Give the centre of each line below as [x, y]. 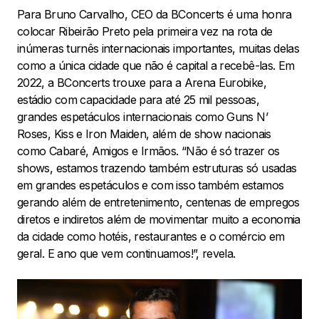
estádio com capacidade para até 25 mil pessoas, [138, 99]
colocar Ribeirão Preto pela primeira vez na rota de [145, 31]
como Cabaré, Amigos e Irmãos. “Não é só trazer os [148, 151]
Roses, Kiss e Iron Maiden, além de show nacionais [144, 134]
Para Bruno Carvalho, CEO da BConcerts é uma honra [155, 14]
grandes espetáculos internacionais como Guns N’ [142, 116]
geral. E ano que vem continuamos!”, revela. [128, 253]
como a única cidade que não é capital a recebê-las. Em [156, 65]
